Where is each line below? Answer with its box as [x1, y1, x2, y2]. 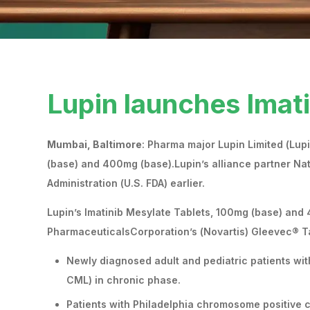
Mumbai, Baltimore [46, 138, 142, 150]
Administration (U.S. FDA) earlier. [46, 176, 205, 189]
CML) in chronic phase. [66, 273, 181, 286]
